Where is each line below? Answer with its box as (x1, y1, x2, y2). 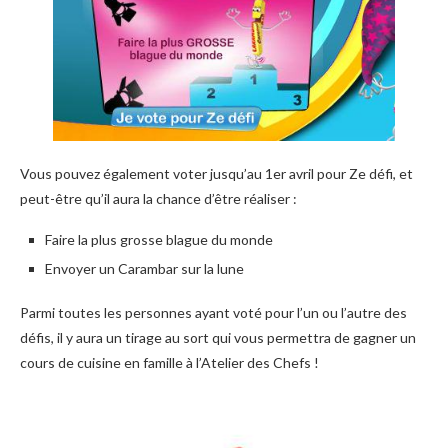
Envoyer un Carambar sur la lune (45, 259, 244, 277)
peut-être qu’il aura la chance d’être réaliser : (20, 189, 297, 207)
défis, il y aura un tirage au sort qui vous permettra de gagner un (20, 328, 416, 346)
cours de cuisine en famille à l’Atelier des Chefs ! (20, 353, 319, 371)
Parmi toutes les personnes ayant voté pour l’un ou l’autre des (20, 303, 407, 321)
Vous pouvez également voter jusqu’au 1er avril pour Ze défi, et (20, 164, 413, 182)
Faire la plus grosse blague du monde (45, 230, 273, 248)
